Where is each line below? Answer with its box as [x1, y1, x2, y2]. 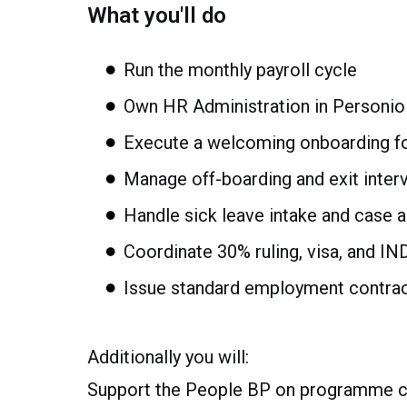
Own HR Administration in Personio [124, 94, 405, 117]
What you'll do [87, 2, 226, 28]
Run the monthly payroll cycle [124, 58, 357, 81]
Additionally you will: [87, 345, 249, 368]
